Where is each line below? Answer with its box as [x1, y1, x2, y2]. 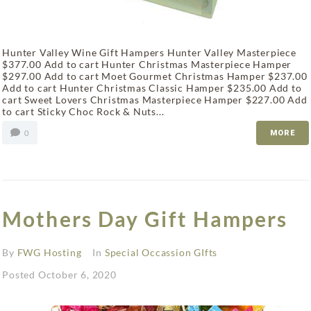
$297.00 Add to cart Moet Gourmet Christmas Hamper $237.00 [2, 69, 308, 82]
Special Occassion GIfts [104, 246, 218, 258]
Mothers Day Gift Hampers [2, 205, 288, 231]
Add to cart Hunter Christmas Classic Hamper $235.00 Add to [2, 81, 302, 94]
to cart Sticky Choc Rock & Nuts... [2, 105, 165, 117]
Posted [2, 268, 38, 280]
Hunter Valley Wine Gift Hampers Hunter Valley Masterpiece [2, 46, 296, 58]
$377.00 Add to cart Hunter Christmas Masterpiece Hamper [2, 58, 292, 70]
